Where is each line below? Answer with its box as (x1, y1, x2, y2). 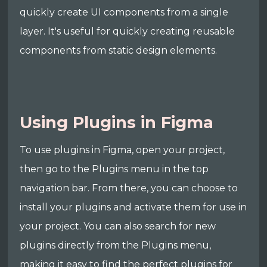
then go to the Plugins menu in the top (20, 163, 209, 175)
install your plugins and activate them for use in (20, 201, 247, 213)
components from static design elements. (20, 44, 218, 56)
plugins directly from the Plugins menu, (20, 239, 212, 251)
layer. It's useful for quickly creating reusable (20, 25, 235, 37)
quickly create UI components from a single (20, 6, 229, 18)
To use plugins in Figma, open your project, (20, 144, 225, 156)
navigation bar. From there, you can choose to (20, 182, 238, 194)
